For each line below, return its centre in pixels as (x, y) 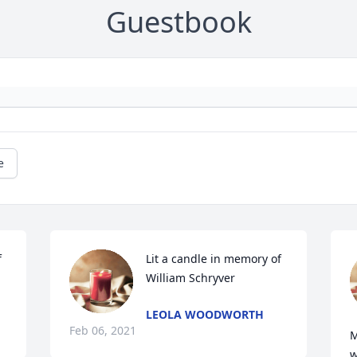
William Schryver (191, 278)
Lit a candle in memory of (214, 259)
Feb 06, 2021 (103, 331)
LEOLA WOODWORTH (205, 315)
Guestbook (178, 22)
